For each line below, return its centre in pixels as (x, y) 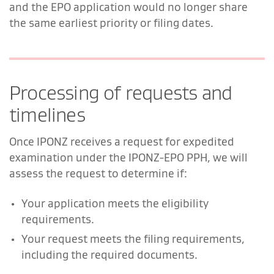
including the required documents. (109, 254)
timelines (47, 114)
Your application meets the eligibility (115, 203)
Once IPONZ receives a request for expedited (122, 141)
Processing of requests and (121, 92)
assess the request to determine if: (98, 173)
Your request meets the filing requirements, (133, 239)
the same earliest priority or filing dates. (111, 23)
